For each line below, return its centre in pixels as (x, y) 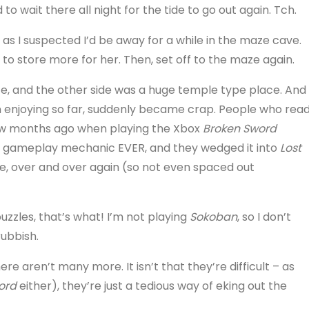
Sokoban (213, 217)
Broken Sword (239, 128)
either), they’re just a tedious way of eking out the (151, 286)
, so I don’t (264, 217)
